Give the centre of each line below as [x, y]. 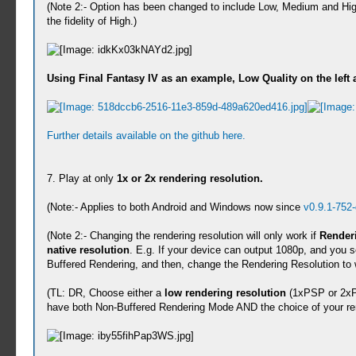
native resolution [88, 250]
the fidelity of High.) [91, 21]
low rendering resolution [225, 293]
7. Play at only [81, 178]
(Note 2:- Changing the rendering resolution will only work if [183, 236]
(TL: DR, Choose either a [105, 293]
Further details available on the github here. [146, 135]
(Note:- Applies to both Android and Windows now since [175, 207]
